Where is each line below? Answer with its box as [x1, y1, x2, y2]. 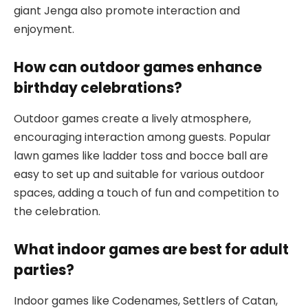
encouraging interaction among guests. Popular [14, 129, 271, 145]
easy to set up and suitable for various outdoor [14, 166, 265, 182]
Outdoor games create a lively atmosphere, [14, 110, 251, 126]
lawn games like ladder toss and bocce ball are [14, 147, 268, 164]
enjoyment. [14, 21, 74, 37]
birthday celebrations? [14, 78, 182, 98]
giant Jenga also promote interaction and [14, 2, 240, 19]
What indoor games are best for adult [14, 239, 289, 260]
